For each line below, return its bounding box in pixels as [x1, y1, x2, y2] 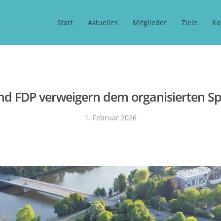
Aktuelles [88, 17, 118, 27]
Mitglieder [133, 17, 167, 27]
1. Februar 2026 [84, 113, 137, 122]
